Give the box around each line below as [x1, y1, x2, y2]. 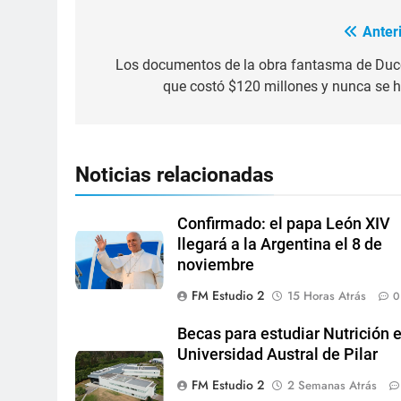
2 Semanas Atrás [286, 377, 377, 395]
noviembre [176, 256, 254, 275]
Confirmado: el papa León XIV [176, 215, 390, 234]
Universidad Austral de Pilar [176, 346, 378, 364]
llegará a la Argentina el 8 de [176, 235, 382, 254]
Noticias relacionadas [75, 162, 274, 188]
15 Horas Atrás [286, 287, 366, 305]
